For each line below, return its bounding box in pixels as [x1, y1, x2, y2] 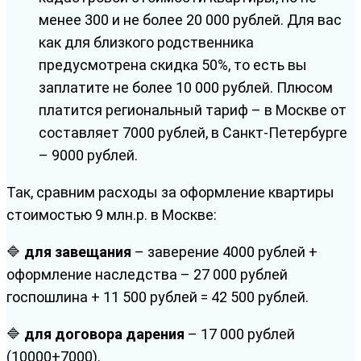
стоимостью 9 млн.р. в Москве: [6, 206, 217, 224]
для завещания [24, 243, 131, 261]
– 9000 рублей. [39, 147, 138, 164]
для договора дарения [24, 326, 185, 343]
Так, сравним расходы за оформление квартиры [6, 184, 334, 201]
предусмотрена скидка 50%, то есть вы [39, 56, 307, 74]
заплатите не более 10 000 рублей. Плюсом [39, 79, 333, 97]
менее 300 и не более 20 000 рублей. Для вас [39, 11, 342, 29]
